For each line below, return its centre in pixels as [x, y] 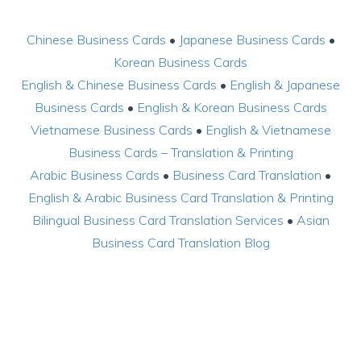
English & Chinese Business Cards [119, 85]
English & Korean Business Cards [232, 108]
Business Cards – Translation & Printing [180, 153]
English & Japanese [285, 85]
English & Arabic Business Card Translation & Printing [180, 198]
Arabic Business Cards [95, 175]
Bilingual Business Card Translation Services [158, 220]
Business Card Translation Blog [180, 243]
